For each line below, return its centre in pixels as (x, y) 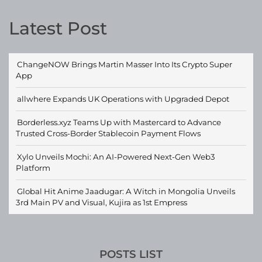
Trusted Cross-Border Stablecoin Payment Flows (108, 134)
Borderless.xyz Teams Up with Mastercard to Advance (119, 123)
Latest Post (58, 29)
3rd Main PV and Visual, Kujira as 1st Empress (101, 203)
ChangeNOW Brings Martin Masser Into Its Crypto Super (125, 65)
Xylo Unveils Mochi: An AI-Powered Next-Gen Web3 (116, 157)
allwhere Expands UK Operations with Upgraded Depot (123, 99)
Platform (33, 168)
